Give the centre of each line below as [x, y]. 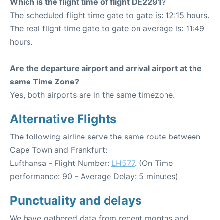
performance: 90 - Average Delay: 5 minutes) [94, 177]
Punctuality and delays [76, 201]
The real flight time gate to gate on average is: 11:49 [107, 29]
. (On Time [154, 163]
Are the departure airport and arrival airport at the [106, 69]
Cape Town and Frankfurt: [58, 150]
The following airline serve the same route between [105, 137]
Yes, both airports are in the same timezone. [92, 95]
